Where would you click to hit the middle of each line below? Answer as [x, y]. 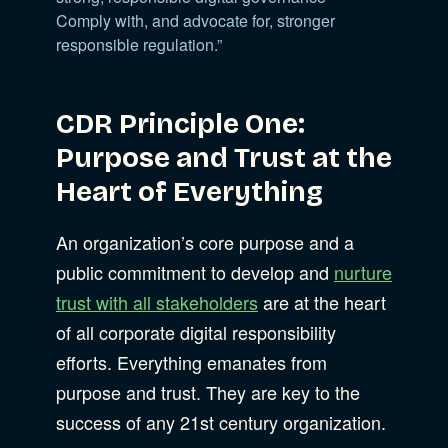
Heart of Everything [189, 191]
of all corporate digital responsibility [196, 331]
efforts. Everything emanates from [191, 361]
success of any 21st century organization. [223, 421]
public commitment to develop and [195, 271]
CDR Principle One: [180, 123]
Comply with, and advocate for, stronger [195, 20]
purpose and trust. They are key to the [208, 391]
